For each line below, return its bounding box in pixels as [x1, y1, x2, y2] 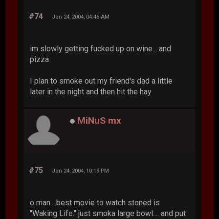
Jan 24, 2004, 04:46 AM [52, 13, 110, 20]
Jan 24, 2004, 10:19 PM [52, 167, 109, 174]
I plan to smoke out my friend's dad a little [30, 76, 173, 86]
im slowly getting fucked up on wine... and [30, 44, 172, 53]
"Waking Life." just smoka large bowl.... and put [30, 208, 186, 218]
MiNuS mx [77, 115, 122, 127]
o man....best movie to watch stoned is [30, 197, 160, 207]
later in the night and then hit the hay [30, 87, 152, 96]
